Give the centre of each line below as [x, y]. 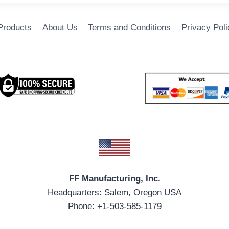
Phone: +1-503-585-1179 [114, 207]
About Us [60, 28]
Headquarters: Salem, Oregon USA [114, 193]
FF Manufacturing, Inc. [114, 179]
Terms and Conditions [130, 28]
